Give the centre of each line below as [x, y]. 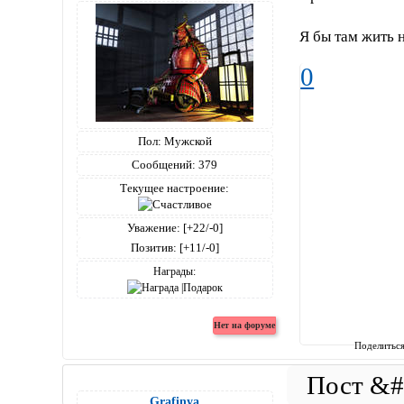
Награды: [175, 271]
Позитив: [153, 247]
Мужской [186, 141]
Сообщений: [164, 164]
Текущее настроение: [175, 188]
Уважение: [153, 227]
